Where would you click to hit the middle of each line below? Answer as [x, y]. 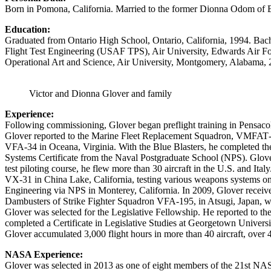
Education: [28, 29]
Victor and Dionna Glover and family [100, 93]
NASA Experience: [44, 254]
